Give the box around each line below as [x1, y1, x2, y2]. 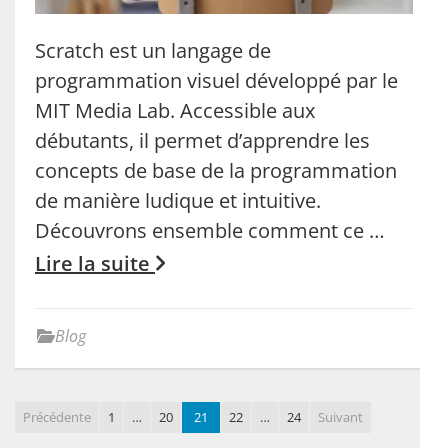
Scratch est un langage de [35, 36, 271, 64]
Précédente [23, 407, 91, 426]
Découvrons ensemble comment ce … [35, 216, 385, 244]
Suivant [318, 407, 363, 426]
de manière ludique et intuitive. [35, 186, 321, 214]
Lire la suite [35, 249, 155, 277]
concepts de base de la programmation [35, 156, 397, 184]
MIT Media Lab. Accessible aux [35, 96, 315, 124]
